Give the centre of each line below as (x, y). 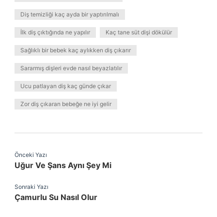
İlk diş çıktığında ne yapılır (55, 32)
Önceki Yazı (31, 155)
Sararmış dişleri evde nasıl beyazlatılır (71, 68)
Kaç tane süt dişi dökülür (139, 32)
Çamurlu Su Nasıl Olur (56, 197)
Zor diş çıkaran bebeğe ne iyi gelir (66, 104)
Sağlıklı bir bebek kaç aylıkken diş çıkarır (76, 50)
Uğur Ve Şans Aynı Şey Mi (63, 165)
